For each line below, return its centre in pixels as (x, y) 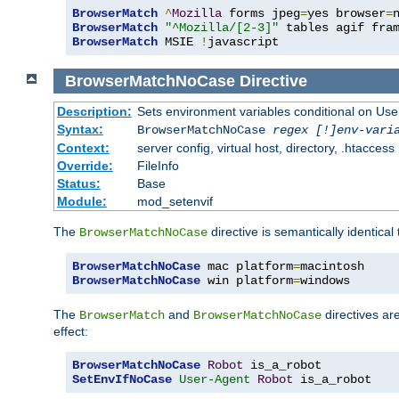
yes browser (346, 13)
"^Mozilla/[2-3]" (222, 27)
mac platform (247, 267)
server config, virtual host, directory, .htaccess (265, 148)
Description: (94, 112)
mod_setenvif (175, 202)
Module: (81, 202)
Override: (85, 166)
